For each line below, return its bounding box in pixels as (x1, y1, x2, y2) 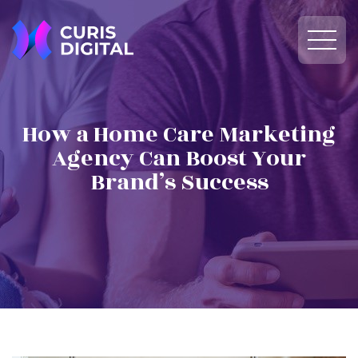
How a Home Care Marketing (22, 117, 336, 152)
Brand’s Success (89, 165, 268, 200)
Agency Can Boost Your (52, 141, 306, 176)
